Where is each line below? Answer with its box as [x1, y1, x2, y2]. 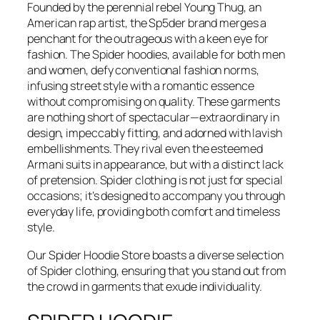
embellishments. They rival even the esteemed [27, 141, 263, 157]
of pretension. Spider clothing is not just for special [27, 172, 283, 189]
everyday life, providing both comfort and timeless [27, 204, 280, 220]
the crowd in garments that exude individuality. [27, 278, 263, 294]
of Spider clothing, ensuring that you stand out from [27, 262, 286, 279]
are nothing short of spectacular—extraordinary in [27, 109, 280, 126]
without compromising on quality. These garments [27, 94, 281, 110]
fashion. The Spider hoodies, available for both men [27, 46, 285, 63]
